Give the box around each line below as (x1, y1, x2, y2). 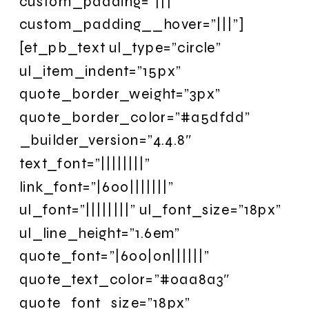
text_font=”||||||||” (19, 154, 151, 172)
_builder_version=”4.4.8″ (19, 131, 192, 149)
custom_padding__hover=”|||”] (19, 15, 245, 33)
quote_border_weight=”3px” (19, 85, 221, 103)
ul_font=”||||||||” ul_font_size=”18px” (19, 201, 282, 219)
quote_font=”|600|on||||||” (19, 247, 210, 265)
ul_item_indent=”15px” (19, 61, 181, 79)
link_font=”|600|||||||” (19, 177, 175, 195)
